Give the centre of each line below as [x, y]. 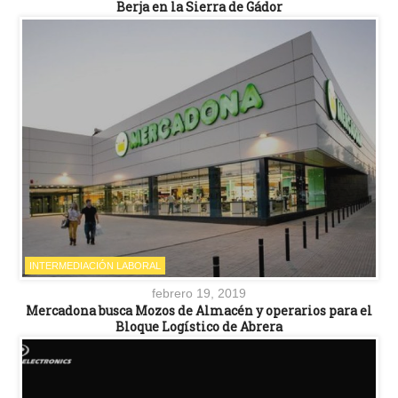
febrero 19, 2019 [199, 294]
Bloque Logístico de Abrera [199, 327]
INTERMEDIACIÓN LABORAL [95, 266]
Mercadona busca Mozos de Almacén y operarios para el [199, 311]
